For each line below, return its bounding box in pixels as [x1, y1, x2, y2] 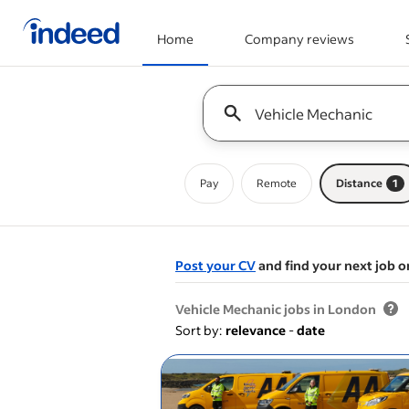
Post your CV [175, 257, 256, 274]
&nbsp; [346, 281, 389, 299]
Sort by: [175, 321, 222, 339]
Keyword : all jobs [203, 85, 307, 102]
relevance [225, 321, 286, 339]
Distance [336, 176, 383, 190]
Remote [257, 176, 297, 190]
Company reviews [245, 30, 354, 47]
